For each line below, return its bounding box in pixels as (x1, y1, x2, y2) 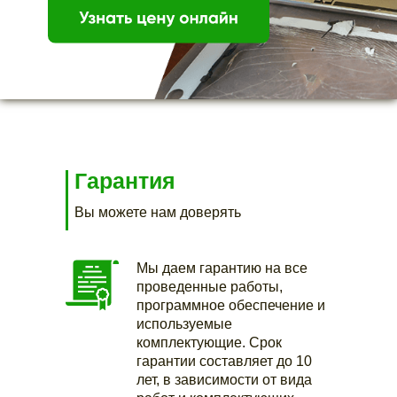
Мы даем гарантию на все (136, 261, 307, 276)
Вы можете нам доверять (74, 205, 241, 220)
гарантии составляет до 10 (136, 354, 312, 369)
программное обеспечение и (136, 298, 325, 313)
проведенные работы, (136, 279, 283, 294)
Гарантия (74, 168, 175, 193)
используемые (136, 316, 232, 331)
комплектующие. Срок (136, 335, 282, 350)
